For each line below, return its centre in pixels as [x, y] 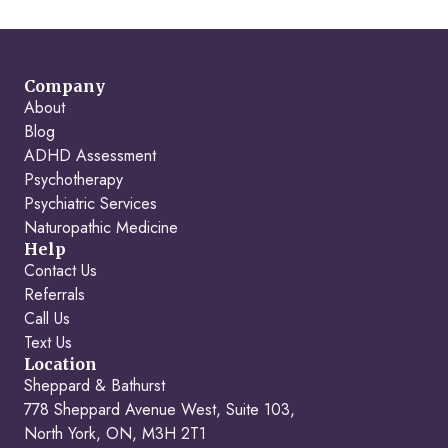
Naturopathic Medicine [101, 227]
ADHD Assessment [90, 155]
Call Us [47, 318]
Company [64, 86]
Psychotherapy [73, 179]
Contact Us [60, 270]
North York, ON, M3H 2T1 [115, 433]
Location [60, 364]
